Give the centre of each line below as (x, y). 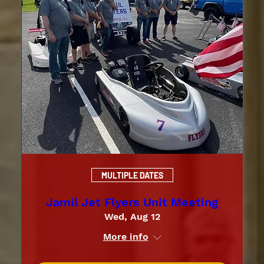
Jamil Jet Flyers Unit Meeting (132, 202)
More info (126, 237)
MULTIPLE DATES (132, 175)
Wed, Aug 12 (132, 217)
